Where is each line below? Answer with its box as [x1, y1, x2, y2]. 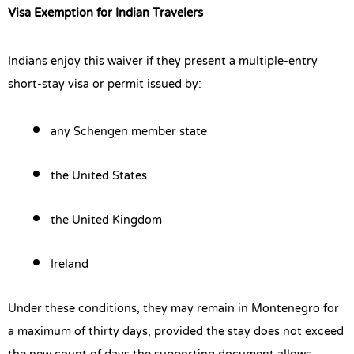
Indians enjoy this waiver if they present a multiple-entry [8, 46, 318, 77]
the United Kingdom [51, 205, 162, 236]
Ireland [51, 250, 88, 281]
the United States [51, 161, 147, 192]
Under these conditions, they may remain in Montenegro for [8, 294, 339, 325]
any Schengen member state [51, 117, 207, 148]
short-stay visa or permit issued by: [8, 69, 201, 100]
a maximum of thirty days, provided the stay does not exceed [8, 317, 344, 348]
